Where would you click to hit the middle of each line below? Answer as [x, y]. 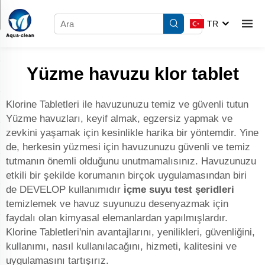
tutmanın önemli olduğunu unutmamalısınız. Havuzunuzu [131, 161]
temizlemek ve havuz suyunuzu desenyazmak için [117, 204]
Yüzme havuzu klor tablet [132, 74]
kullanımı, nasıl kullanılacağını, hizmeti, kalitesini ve [121, 246]
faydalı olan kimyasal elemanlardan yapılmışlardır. [117, 218]
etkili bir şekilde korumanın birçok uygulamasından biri [126, 175]
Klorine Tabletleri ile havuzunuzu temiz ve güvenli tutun [127, 104]
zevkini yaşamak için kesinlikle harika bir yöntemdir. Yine [132, 133]
